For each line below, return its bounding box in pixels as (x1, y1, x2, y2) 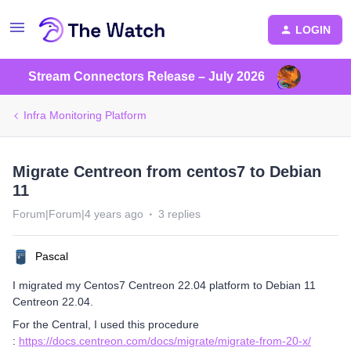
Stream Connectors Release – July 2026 (28, 70, 265, 83)
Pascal (35, 250, 68, 262)
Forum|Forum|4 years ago (13, 208, 143, 220)
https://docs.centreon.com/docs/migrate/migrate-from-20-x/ (19, 335, 311, 347)
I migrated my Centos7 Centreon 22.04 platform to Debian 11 (13, 279, 316, 291)
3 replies (158, 208, 201, 220)
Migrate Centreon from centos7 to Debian (13, 163, 321, 180)
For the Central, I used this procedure (13, 318, 199, 331)
